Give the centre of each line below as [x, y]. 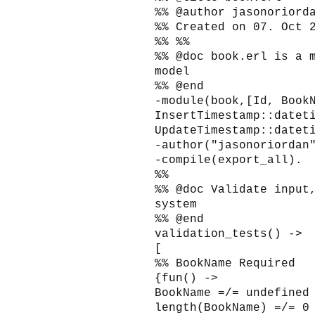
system [176, 204]
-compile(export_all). [229, 160]
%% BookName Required [225, 263]
